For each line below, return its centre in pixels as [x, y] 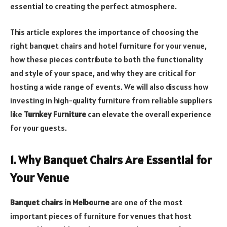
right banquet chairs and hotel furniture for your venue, [108, 46]
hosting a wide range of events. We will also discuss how [109, 87]
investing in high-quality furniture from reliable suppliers [111, 101]
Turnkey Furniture [55, 114]
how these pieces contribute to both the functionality [107, 60]
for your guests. [39, 128]
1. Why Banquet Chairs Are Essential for [111, 160]
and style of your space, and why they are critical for [103, 73]
